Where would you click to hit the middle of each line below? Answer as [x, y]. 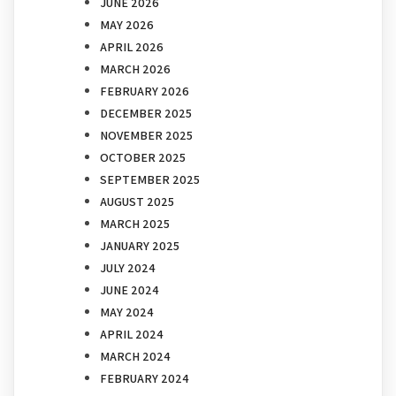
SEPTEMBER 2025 [150, 180]
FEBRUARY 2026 [145, 91]
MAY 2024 [127, 312]
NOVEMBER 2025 [146, 136]
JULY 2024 [128, 268]
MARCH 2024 [135, 357]
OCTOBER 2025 [143, 158]
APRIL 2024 [132, 335]
